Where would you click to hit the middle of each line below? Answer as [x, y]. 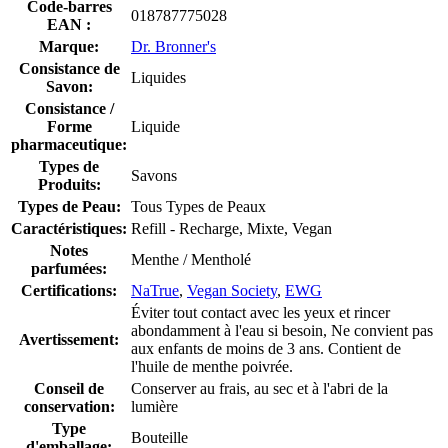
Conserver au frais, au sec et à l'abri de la [259, 388]
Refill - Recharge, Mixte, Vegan [231, 228]
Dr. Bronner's [173, 46]
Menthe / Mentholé [191, 259]
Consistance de [69, 68]
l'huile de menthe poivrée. [212, 366]
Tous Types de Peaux [198, 206]
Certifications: [69, 290]
